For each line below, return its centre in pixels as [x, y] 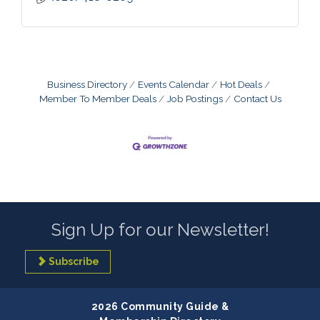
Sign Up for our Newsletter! [160, 230]
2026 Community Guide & [160, 307]
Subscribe [74, 262]
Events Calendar [174, 84]
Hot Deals [241, 84]
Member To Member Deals [97, 99]
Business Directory [87, 84]
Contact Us [257, 99]
